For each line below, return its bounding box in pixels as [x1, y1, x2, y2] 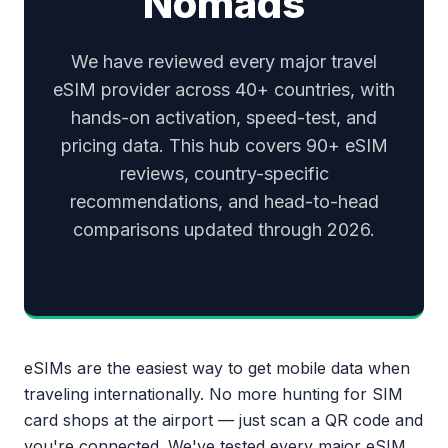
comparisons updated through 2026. [73, 219, 375, 240]
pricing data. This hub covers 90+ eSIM [60, 135, 388, 156]
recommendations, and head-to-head [69, 191, 379, 212]
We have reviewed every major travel [71, 51, 377, 72]
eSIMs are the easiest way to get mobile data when [24, 358, 410, 378]
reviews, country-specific [119, 163, 329, 184]
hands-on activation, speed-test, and [71, 107, 377, 128]
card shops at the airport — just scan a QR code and [24, 410, 423, 430]
